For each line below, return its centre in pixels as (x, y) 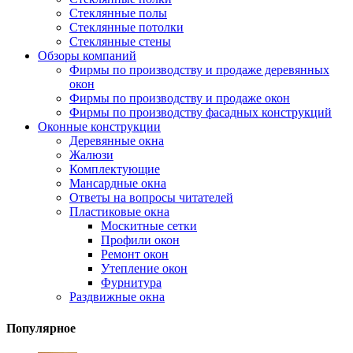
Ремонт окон (135, 255)
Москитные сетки (149, 226)
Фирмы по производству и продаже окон (180, 98)
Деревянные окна (117, 141)
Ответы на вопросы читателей (151, 198)
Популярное (41, 328)
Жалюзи (91, 155)
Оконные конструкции (99, 127)
